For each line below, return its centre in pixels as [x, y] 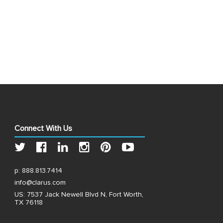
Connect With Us [43, 128]
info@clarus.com [40, 183]
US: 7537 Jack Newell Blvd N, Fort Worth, [79, 195]
